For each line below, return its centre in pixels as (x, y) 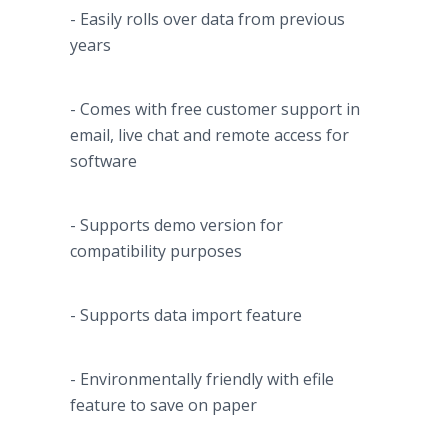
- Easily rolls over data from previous (207, 19)
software (103, 161)
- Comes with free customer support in (215, 109)
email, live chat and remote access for (209, 135)
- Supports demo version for (176, 225)
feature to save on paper (163, 405)
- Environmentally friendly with (186, 379)
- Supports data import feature (186, 315)
